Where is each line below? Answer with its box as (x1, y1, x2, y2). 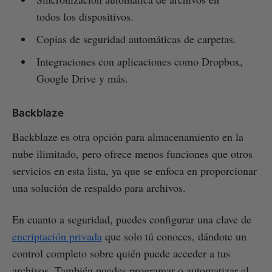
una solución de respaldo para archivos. (12, 180, 186, 195)
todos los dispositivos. (36, 8, 134, 24)
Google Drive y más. (36, 70, 128, 86)
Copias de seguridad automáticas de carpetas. (36, 31, 236, 46)
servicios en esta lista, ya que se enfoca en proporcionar (12, 163, 257, 178)
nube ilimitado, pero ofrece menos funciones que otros (12, 146, 253, 161)
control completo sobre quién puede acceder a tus (12, 245, 230, 260)
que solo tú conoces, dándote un (102, 228, 246, 243)
